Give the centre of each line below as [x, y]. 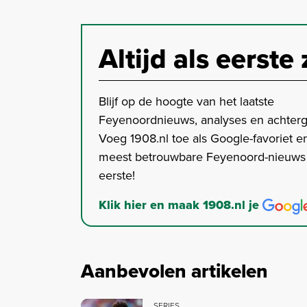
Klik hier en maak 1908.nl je [181, 205]
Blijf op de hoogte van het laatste [186, 101]
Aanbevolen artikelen [174, 271]
